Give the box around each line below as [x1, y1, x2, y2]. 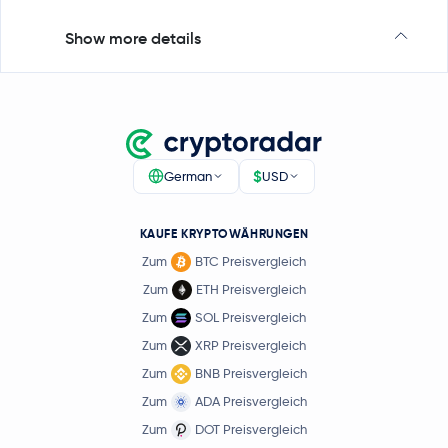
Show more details [65, 27, 201, 48]
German [163, 167, 212, 184]
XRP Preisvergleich [195, 337, 306, 354]
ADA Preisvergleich [194, 393, 307, 410]
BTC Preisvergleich [195, 253, 306, 270]
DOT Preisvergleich [194, 421, 307, 438]
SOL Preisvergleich [195, 309, 306, 326]
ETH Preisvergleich [195, 281, 306, 298]
